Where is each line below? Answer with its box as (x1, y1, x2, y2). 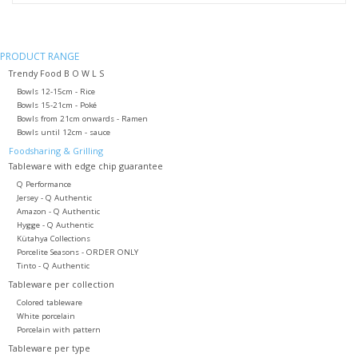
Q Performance (16, 178, 71, 189)
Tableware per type (8, 341, 90, 354)
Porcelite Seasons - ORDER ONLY (16, 246, 138, 257)
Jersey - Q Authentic (16, 192, 92, 203)
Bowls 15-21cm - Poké (16, 99, 97, 110)
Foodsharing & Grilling (8, 144, 103, 157)
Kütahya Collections (16, 233, 90, 244)
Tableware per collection (8, 277, 114, 290)
